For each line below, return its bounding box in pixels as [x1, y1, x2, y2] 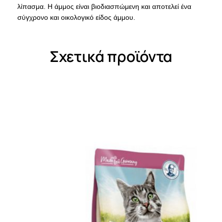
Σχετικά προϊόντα [49, 46, 173, 67]
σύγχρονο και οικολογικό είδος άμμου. [17, 13, 135, 21]
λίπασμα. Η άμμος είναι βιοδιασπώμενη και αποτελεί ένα [17, 2, 191, 10]
